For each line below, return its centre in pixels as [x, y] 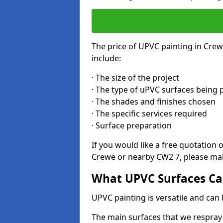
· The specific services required [149, 113]
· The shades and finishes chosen [154, 102]
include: [106, 58]
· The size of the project [135, 78]
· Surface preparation [132, 125]
